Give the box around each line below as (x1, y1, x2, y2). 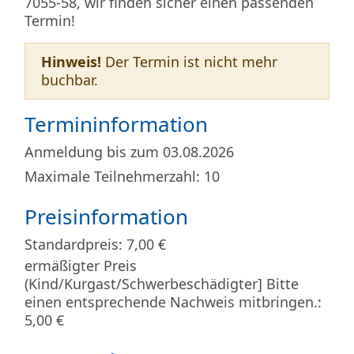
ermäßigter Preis (24, 256, 137, 276)
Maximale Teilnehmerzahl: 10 (24, 167, 220, 186)
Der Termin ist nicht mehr (101, 52, 277, 72)
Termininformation (24, 110, 208, 139)
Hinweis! (41, 52, 101, 72)
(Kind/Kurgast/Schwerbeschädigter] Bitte (24, 274, 299, 294)
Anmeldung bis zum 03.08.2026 (24, 142, 234, 162)
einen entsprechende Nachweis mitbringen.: (24, 292, 322, 312)
